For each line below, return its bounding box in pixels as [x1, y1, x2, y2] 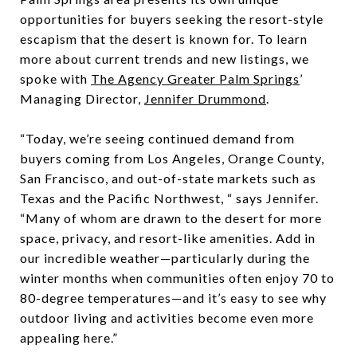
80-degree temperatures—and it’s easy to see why [20, 290, 327, 305]
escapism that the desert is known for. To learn [20, 31, 308, 46]
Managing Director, [20, 91, 144, 106]
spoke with [20, 71, 91, 86]
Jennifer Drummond [144, 91, 266, 106]
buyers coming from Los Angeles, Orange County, [20, 151, 324, 166]
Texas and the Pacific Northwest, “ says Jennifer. [20, 190, 319, 206]
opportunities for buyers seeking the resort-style [20, 11, 324, 26]
